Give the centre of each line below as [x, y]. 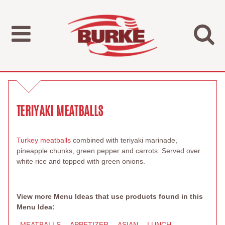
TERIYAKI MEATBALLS [60, 111]
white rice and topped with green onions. [81, 161]
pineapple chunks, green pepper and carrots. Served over [108, 151]
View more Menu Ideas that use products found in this [110, 196]
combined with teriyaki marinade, [125, 140]
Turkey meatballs [45, 140]
